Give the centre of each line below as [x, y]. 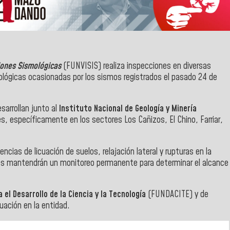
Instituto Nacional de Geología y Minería [127, 109]
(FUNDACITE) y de [177, 195]
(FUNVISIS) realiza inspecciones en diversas [136, 66]
